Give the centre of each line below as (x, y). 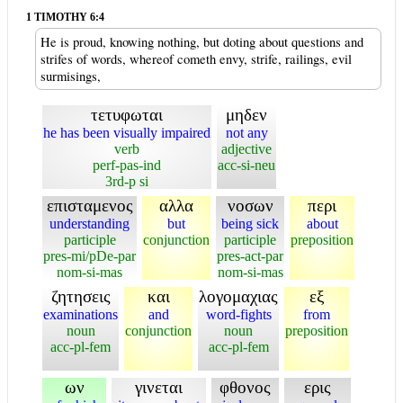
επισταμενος (90, 206)
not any (246, 133)
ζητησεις (81, 296)
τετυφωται (127, 115)
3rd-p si (127, 181)
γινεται (159, 387)
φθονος (245, 387)
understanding (90, 224)
